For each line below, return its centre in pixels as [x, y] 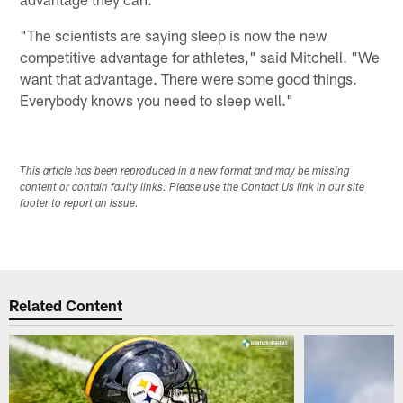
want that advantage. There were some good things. [189, 79]
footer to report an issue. [80, 204]
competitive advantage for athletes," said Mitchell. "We [200, 57]
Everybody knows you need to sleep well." [157, 100]
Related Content [66, 305]
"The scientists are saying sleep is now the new [174, 36]
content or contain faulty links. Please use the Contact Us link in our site [193, 188]
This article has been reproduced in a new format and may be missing [185, 171]
